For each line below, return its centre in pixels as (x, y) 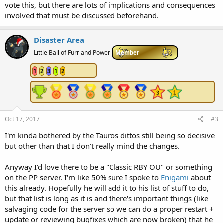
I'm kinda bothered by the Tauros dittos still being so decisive (110, 135)
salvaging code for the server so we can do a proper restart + (109, 208)
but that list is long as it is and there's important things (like (107, 198)
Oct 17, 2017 (22, 119)
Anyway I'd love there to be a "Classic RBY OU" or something (109, 167)
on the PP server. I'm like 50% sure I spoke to (83, 177)
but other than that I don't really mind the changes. (92, 146)
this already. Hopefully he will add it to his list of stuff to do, (107, 187)
